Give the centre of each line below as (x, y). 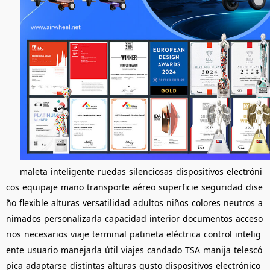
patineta (146, 234)
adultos (148, 202)
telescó (248, 250)
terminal (109, 234)
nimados (24, 218)
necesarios (46, 234)
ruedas (112, 171)
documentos (208, 218)
